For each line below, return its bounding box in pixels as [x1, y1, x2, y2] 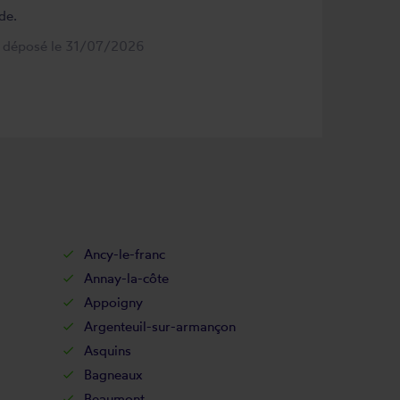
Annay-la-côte [83, 270, 169, 287]
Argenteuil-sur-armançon [83, 318, 236, 335]
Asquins [83, 342, 131, 359]
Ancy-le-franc [83, 246, 165, 262]
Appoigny [83, 294, 143, 311]
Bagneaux [83, 366, 143, 383]
